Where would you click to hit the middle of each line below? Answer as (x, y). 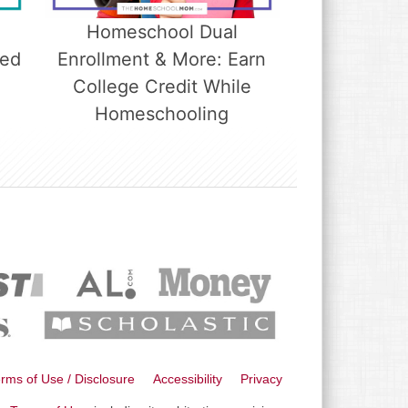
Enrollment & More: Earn (162, 59)
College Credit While (162, 86)
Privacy (261, 378)
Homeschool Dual (162, 31)
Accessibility (188, 378)
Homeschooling (162, 113)
